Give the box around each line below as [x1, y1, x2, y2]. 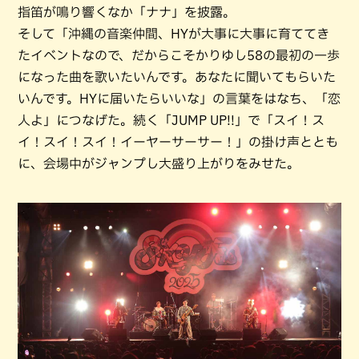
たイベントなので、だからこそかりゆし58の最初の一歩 [18, 48, 340, 62]
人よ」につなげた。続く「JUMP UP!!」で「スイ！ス [18, 113, 325, 127]
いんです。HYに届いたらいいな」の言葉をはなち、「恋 [18, 91, 341, 105]
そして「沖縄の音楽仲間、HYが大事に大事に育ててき [18, 26, 329, 40]
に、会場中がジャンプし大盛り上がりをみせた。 [18, 156, 300, 170]
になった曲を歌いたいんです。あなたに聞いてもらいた [18, 70, 336, 83]
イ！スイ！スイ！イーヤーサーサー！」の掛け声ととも [18, 135, 338, 148]
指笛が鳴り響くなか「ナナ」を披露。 [18, 5, 236, 18]
